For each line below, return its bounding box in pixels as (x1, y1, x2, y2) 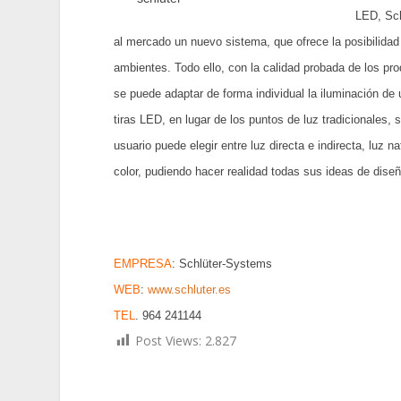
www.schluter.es (148, 282, 232, 296)
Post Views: (135, 331, 202, 349)
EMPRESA (114, 256, 173, 270)
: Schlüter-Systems (172, 256, 273, 270)
